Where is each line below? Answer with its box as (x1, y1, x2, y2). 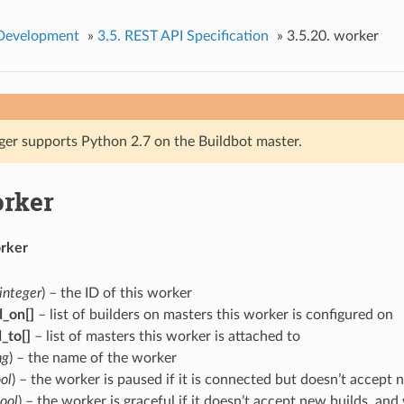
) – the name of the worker (8, 350, 177, 365)
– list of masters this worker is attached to (30, 328, 300, 344)
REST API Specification (124, 28, 269, 43)
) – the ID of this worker (41, 285, 192, 300)
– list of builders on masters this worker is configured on (33, 307, 393, 322)
